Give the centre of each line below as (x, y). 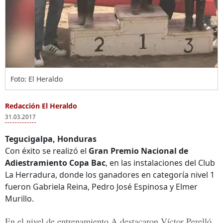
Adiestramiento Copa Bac (55, 163)
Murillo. (19, 199)
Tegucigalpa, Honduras (51, 139)
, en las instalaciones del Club (160, 163)
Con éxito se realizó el (47, 151)
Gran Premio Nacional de (138, 151)
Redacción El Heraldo (41, 106)
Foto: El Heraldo (37, 79)
